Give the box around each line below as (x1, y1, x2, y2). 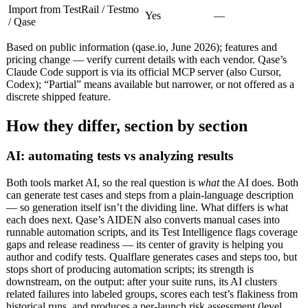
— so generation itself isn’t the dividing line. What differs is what (6, 201, 288, 214)
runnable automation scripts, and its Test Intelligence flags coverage (6, 226, 298, 239)
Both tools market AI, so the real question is (6, 177, 198, 189)
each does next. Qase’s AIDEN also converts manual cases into (6, 214, 280, 226)
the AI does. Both (219, 177, 298, 189)
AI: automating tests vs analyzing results (6, 148, 233, 164)
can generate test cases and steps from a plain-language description (6, 189, 294, 201)
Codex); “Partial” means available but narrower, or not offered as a (6, 78, 294, 90)
